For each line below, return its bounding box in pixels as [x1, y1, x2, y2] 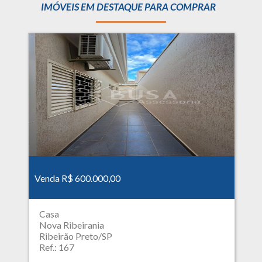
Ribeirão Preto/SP [39, 230, 112, 242]
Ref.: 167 [39, 242, 74, 253]
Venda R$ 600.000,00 [35, 173, 121, 184]
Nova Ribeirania [39, 219, 104, 231]
